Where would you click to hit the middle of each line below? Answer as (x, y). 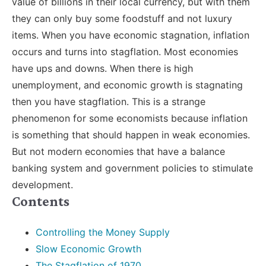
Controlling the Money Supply (103, 232)
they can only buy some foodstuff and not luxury (122, 19)
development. (42, 185)
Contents (41, 201)
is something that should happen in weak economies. (131, 135)
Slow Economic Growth (88, 249)
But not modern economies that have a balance (118, 152)
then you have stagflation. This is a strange (109, 102)
